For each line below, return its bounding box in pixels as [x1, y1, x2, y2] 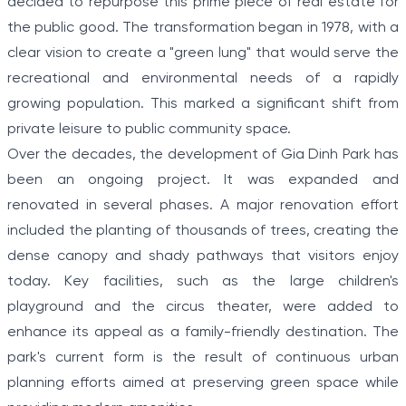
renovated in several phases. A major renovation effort [7, 198, 399, 214]
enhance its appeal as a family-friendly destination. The [7, 324, 399, 341]
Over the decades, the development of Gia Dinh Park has [7, 147, 399, 163]
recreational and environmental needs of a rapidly [7, 71, 399, 87]
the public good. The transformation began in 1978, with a [7, 20, 399, 36]
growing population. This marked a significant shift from [7, 96, 399, 112]
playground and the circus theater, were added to [7, 299, 399, 315]
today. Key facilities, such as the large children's [7, 274, 399, 290]
